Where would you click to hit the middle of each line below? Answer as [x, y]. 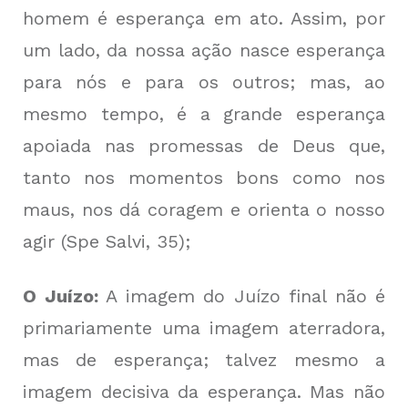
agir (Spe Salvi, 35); [107, 242]
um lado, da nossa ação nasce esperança [204, 51]
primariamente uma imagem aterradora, [204, 328]
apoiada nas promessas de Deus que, [204, 146]
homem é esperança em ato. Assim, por [204, 19]
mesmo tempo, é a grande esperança [204, 114]
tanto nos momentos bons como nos [204, 178]
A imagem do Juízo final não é [241, 296]
